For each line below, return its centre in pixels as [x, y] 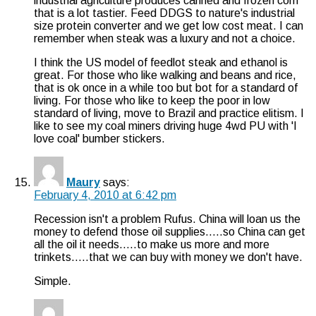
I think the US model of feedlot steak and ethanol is [161, 62]
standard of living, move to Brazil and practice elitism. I [169, 113]
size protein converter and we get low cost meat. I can [169, 25]
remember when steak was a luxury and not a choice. [165, 38]
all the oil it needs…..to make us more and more [152, 244]
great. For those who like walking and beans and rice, [165, 75]
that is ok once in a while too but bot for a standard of [166, 87]
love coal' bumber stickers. [99, 138]
